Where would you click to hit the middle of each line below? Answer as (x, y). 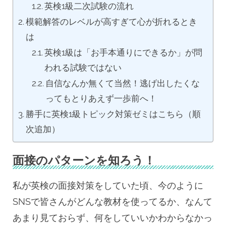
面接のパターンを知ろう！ (84, 160)
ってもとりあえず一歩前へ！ (101, 99)
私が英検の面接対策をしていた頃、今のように (108, 186)
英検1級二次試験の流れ (89, 6)
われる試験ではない (83, 68)
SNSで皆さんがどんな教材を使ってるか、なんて (112, 202)
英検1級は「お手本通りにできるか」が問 (124, 53)
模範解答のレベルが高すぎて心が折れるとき (112, 22)
